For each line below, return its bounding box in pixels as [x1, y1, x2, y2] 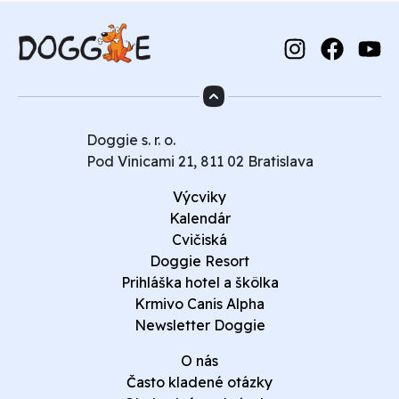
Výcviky [173, 188, 226, 206]
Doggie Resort [150, 252, 249, 270]
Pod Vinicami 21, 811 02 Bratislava [85, 152, 313, 170]
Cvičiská [172, 231, 227, 248]
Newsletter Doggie [134, 316, 265, 334]
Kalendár [168, 209, 231, 227]
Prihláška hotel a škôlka [120, 273, 279, 291]
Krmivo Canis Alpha [134, 295, 265, 313]
